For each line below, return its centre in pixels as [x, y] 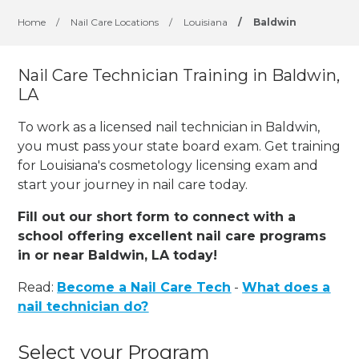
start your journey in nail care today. [133, 184]
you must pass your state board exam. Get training [179, 146]
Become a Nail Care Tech [144, 287]
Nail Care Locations [115, 22]
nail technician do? [83, 306]
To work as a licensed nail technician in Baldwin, [169, 127]
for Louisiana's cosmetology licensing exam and [168, 165]
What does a [286, 287]
